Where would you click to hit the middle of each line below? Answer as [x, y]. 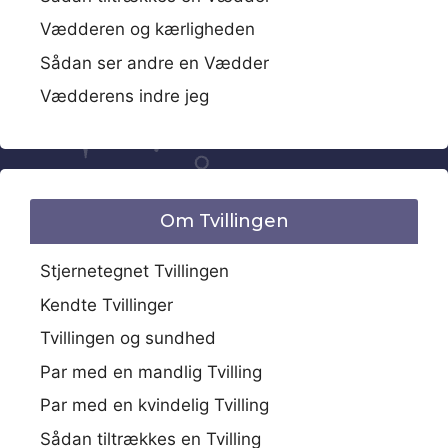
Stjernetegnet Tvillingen [134, 271]
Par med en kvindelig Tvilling [154, 405]
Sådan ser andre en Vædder [154, 62]
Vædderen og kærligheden [147, 29]
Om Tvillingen [224, 221]
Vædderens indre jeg [124, 96]
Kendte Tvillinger [106, 304]
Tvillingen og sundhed [128, 338]
